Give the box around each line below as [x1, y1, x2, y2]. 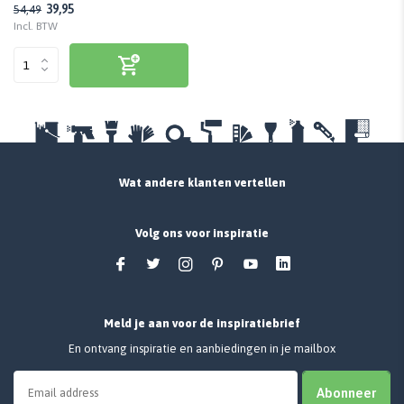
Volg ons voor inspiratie [135, 226, 269, 240]
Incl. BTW [14, 19, 58, 32]
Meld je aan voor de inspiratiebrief [104, 317, 300, 330]
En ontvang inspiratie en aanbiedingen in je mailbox [69, 342, 335, 355]
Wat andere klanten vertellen [118, 176, 286, 189]
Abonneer [317, 385, 376, 400]
